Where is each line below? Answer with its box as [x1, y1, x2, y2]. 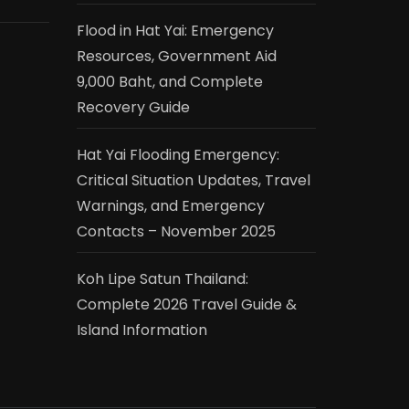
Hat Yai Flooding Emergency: [76, 143, 279, 165]
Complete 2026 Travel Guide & [76, 293, 297, 315]
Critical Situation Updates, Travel [76, 169, 310, 191]
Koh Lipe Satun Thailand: [76, 267, 248, 289]
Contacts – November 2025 [76, 220, 276, 242]
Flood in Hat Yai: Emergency [76, 19, 274, 41]
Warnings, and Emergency [76, 194, 265, 216]
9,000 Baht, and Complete [76, 70, 263, 92]
